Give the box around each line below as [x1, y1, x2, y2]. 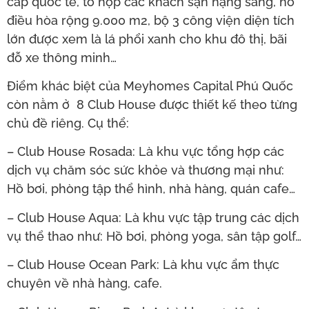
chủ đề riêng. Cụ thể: [7, 115, 129, 130]
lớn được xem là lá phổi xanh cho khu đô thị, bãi [7, 31, 287, 46]
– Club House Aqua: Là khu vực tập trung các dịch [7, 210, 299, 225]
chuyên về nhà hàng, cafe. [7, 276, 162, 291]
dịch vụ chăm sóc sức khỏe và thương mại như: [7, 163, 284, 178]
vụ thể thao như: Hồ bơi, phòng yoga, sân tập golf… [7, 228, 301, 243]
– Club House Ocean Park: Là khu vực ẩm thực [7, 257, 279, 272]
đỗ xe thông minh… [7, 50, 117, 65]
